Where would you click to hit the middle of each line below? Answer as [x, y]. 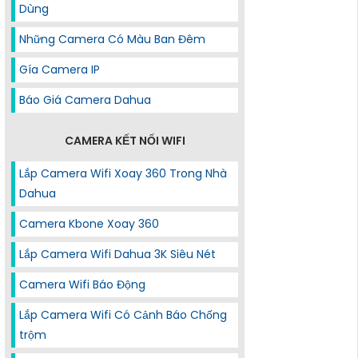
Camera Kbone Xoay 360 [89, 224]
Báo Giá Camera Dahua [85, 100]
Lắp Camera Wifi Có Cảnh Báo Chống [123, 315]
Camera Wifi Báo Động [82, 284]
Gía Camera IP [60, 70]
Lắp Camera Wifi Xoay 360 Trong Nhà [123, 173]
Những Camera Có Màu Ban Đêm [112, 39]
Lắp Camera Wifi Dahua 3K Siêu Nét [117, 254]
